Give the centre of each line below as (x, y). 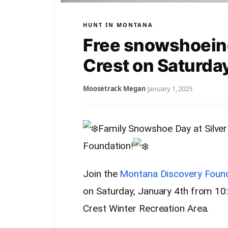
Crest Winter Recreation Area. (146, 209)
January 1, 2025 (170, 88)
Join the (102, 174)
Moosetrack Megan (115, 88)
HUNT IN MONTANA (118, 24)
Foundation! (108, 146)
